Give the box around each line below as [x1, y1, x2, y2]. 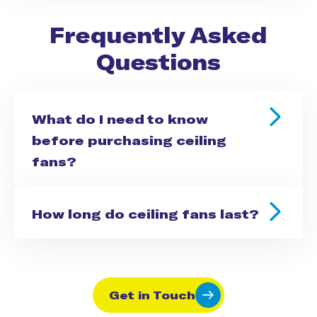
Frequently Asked [50, 21, 267, 47]
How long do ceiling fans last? [32, 205, 259, 221]
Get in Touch [109, 287, 195, 301]
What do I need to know [32, 110, 208, 127]
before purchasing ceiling [32, 132, 226, 148]
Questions [96, 48, 221, 74]
